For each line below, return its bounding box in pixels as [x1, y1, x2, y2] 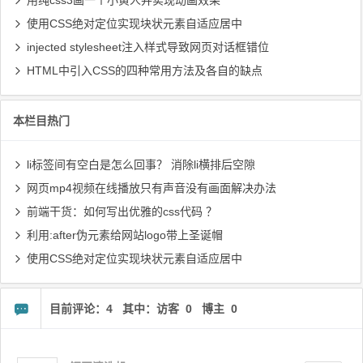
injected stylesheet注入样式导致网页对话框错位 [27, 41, 269, 54]
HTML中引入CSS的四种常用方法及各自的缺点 [27, 64, 263, 78]
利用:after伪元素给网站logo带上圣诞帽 [27, 228, 223, 242]
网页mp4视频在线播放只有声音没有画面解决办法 [27, 181, 276, 195]
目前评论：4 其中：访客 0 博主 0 [49, 302, 237, 316]
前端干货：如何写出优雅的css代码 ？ [27, 205, 217, 219]
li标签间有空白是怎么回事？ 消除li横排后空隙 [27, 158, 255, 172]
